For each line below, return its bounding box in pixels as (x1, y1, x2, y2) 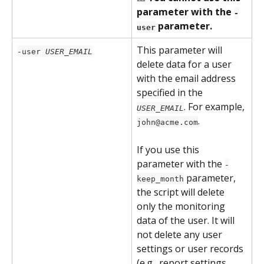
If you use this (137, 143, 202, 156)
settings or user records (137, 242, 246, 255)
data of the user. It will (137, 213, 237, 227)
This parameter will (137, 44, 225, 57)
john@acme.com (137, 117, 198, 127)
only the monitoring (137, 199, 227, 213)
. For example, (184, 100, 247, 114)
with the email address (137, 72, 238, 85)
